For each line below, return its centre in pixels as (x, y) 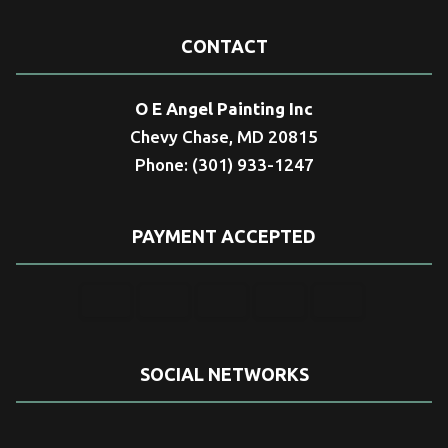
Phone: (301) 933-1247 (224, 165)
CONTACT (224, 46)
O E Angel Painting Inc (224, 109)
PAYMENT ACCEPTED (224, 236)
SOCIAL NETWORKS (224, 373)
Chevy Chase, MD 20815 (224, 137)
